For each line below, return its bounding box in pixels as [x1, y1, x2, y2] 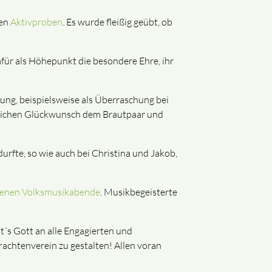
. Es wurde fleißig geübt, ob [63, 16, 172, 29]
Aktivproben [10, 16, 63, 29]
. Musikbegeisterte [100, 186, 177, 199]
